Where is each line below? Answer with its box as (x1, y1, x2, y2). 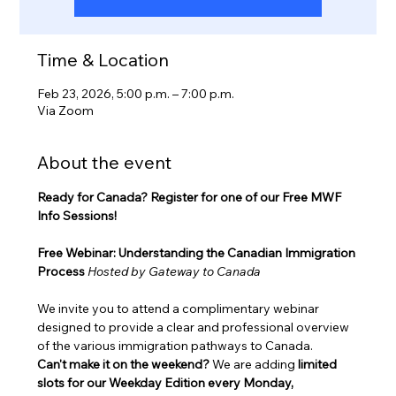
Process (37, 263, 86, 280)
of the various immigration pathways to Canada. (37, 338, 314, 354)
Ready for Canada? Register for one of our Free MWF (37, 189, 345, 206)
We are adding (209, 356, 299, 373)
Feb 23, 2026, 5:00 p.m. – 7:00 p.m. (37, 86, 235, 103)
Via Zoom (37, 103, 95, 119)
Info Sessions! (37, 208, 118, 225)
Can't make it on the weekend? (37, 356, 210, 373)
